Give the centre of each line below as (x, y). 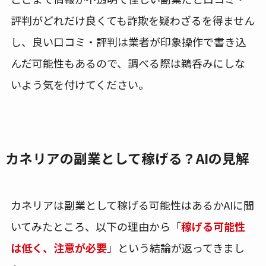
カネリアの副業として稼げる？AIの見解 (127, 158)
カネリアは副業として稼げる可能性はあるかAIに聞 (132, 205)
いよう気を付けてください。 (80, 85)
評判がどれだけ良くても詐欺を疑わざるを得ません (132, 20)
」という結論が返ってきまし (175, 247)
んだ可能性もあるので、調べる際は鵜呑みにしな (128, 63)
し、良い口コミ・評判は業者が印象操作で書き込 (128, 42)
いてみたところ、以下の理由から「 (96, 226)
